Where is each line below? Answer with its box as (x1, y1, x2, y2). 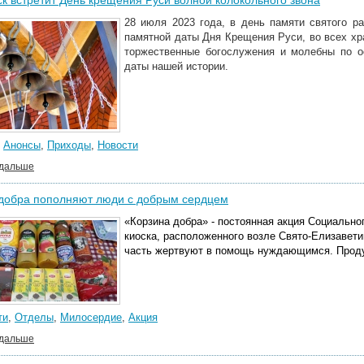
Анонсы (3, 139, 41, 151)
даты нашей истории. (124, 60, 228, 72)
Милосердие (60, 311, 122, 323)
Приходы (47, 139, 91, 151)
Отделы (15, 311, 54, 323)
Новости (97, 139, 138, 151)
